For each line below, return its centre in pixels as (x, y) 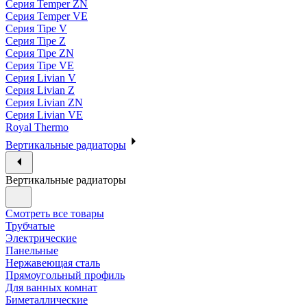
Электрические (41, 238)
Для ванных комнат (51, 288)
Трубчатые (30, 226)
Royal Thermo (37, 127)
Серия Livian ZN (44, 103)
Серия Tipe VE (40, 66)
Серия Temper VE (47, 16)
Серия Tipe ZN (40, 53)
